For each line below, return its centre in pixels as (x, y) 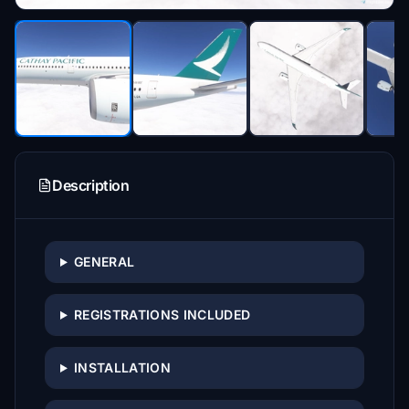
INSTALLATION (122, 367)
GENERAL (104, 262)
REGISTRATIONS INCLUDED (162, 315)
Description (91, 185)
